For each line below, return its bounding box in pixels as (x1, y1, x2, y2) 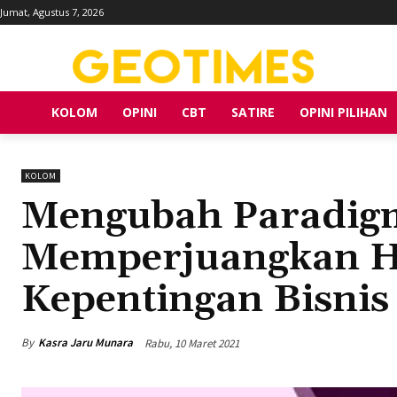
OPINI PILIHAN (300, 103, 387, 121)
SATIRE (231, 103, 275, 121)
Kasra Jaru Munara (38, 335, 133, 351)
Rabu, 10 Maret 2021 (144, 335, 239, 351)
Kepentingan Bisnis (21, 275, 389, 324)
